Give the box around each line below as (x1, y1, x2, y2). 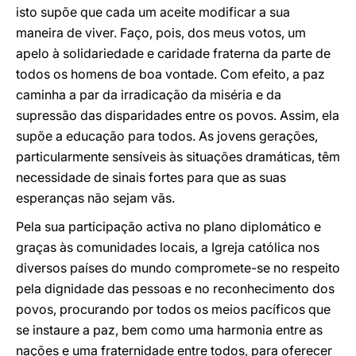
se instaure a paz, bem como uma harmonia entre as (16, 322, 323, 338)
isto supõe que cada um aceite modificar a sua (16, 4, 290, 20)
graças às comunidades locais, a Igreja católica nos (16, 239, 319, 255)
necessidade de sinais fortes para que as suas (16, 169, 286, 185)
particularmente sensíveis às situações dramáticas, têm (16, 149, 340, 164)
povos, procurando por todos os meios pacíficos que (16, 301, 331, 317)
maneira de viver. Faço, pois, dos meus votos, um (16, 25, 306, 41)
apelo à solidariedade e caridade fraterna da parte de (16, 45, 331, 61)
